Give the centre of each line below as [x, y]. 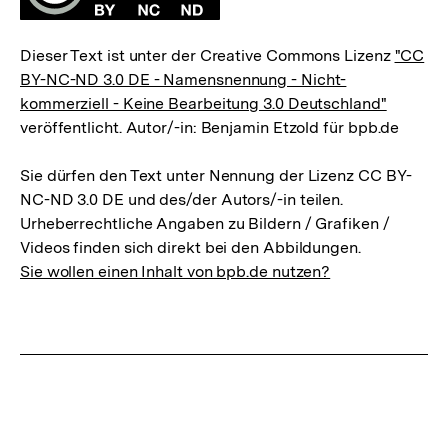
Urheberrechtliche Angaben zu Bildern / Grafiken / [205, 223]
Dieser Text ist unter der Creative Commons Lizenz [207, 55]
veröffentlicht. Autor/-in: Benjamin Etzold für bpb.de [210, 127]
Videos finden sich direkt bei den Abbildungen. [190, 247]
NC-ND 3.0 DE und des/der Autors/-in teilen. [182, 199]
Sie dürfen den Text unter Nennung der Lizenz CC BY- [216, 175]
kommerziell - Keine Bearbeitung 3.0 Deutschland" [203, 103]
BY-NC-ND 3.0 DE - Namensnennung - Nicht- [183, 79]
